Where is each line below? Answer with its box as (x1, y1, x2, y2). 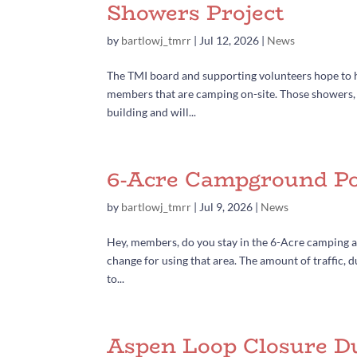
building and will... (107, 104, 197, 119)
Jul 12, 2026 (199, 33, 260, 47)
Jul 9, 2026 (199, 199, 253, 214)
